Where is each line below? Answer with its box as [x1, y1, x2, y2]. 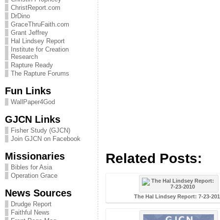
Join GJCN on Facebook [11, 135, 81, 142]
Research [11, 53, 38, 60]
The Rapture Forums [11, 70, 69, 77]
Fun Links [5, 85, 51, 96]
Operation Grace [11, 172, 57, 179]
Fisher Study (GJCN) [11, 127, 70, 134]
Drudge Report [11, 200, 52, 208]
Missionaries [5, 150, 65, 162]
